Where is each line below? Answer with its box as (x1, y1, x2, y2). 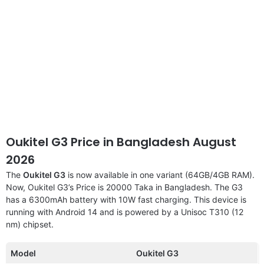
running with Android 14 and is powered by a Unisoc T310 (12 (6, 206, 243, 217)
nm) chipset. (6, 219, 54, 229)
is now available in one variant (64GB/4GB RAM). (65, 169, 255, 180)
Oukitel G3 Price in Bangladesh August (6, 133, 236, 150)
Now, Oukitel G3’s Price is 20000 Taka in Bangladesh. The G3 (6, 181, 243, 192)
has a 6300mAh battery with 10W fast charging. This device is (6, 194, 246, 204)
